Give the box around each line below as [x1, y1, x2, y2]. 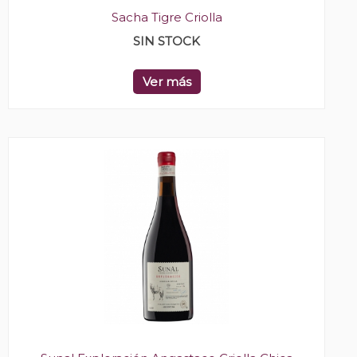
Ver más [142, 73, 191, 89]
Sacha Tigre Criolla [111, 9, 222, 25]
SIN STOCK [133, 33, 200, 49]
